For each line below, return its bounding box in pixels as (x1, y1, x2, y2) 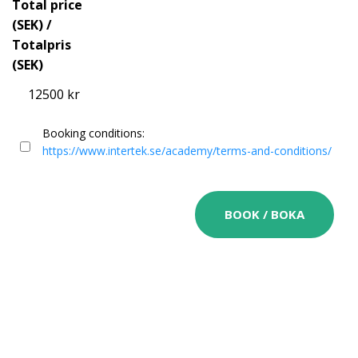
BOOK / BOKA (225, 206, 304, 222)
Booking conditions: (42, 125, 145, 141)
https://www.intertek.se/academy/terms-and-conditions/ (42, 143, 332, 158)
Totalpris (12, 36, 71, 54)
